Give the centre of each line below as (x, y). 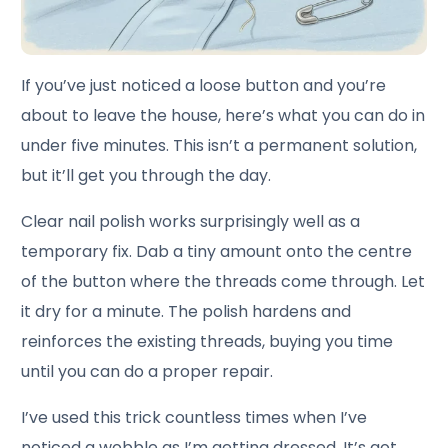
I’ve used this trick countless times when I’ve (194, 417)
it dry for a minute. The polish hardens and (186, 311)
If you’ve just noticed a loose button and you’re (204, 85)
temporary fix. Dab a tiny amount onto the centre (217, 251)
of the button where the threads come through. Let (223, 281)
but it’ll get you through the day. (146, 175)
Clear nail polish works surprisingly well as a (191, 221)
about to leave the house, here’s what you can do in (223, 115)
